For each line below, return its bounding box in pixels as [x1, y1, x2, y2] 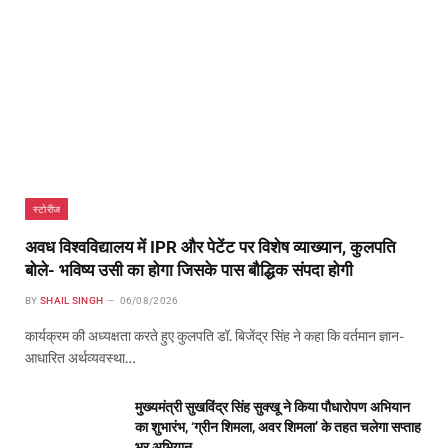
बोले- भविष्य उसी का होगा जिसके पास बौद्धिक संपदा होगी [25, 260, 353, 281]
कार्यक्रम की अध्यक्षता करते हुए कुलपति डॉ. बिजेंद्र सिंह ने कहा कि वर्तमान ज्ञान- [25, 328, 404, 345]
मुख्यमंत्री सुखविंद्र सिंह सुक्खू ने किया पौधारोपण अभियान [135, 399, 410, 416]
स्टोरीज [33, 203, 61, 216]
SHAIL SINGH [39, 295, 104, 307]
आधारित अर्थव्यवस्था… [25, 350, 136, 367]
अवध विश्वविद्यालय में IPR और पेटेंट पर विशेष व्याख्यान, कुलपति [25, 237, 396, 258]
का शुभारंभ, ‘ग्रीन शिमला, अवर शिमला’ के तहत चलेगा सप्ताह [135, 419, 421, 436]
